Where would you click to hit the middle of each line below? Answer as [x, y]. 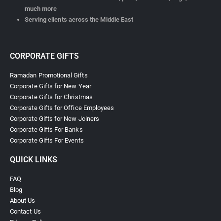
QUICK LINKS [34, 160]
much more [41, 9]
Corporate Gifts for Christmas [51, 97]
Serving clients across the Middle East [79, 20]
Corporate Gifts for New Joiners [55, 119]
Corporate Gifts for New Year [51, 86]
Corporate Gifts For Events [47, 141]
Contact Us [25, 212]
